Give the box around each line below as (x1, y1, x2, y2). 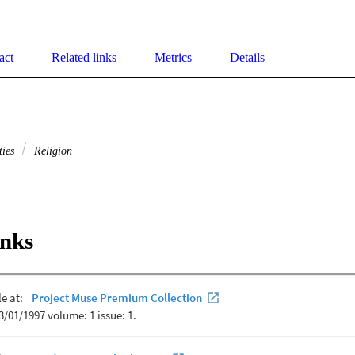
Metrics (155, 51, 192, 65)
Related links (52, 51, 116, 65)
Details (230, 51, 265, 65)
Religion (31, 144, 72, 158)
